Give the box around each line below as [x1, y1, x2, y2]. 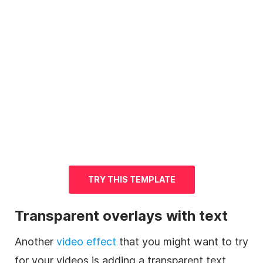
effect [83, 235, 116, 248]
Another [15, 235, 56, 248]
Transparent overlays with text [15, 207, 228, 224]
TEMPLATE [129, 174, 176, 184]
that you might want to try [116, 235, 248, 248]
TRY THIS [87, 174, 130, 184]
